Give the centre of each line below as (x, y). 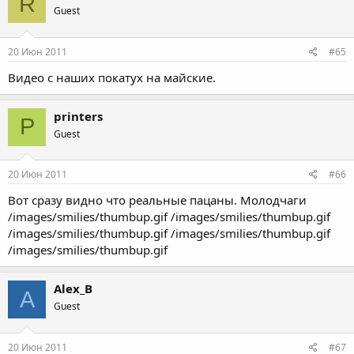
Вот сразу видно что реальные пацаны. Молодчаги (157, 200)
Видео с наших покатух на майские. (112, 77)
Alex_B (73, 288)
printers (78, 116)
